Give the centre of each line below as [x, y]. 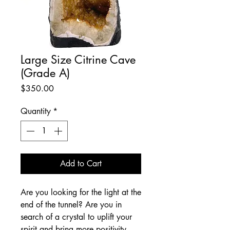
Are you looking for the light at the [81, 192]
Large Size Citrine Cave [78, 60]
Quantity [36, 111]
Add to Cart [81, 164]
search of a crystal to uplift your [76, 217]
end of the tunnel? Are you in [71, 205]
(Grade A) [45, 73]
